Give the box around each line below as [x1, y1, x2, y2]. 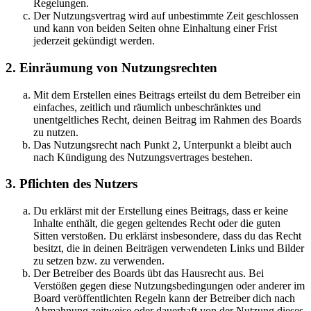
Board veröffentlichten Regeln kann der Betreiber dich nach [33, 292, 295, 305]
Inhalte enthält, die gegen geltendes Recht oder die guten [33, 217, 280, 230]
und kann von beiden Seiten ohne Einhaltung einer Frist [33, 22, 277, 35]
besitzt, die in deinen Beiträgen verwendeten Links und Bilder [33, 242, 304, 255]
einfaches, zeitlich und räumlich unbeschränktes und [33, 101, 261, 113]
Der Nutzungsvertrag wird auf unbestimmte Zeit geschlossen [33, 10, 299, 22]
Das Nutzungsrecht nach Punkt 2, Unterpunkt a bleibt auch [33, 138, 292, 151]
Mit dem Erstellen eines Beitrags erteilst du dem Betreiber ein [33, 88, 301, 101]
